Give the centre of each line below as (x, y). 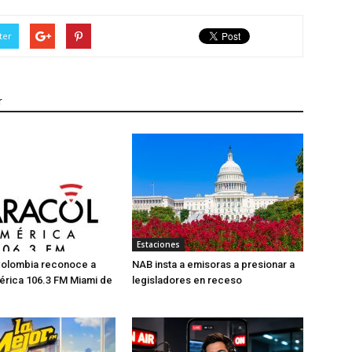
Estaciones (158, 244)
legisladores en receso (187, 280)
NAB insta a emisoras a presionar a (213, 264)
